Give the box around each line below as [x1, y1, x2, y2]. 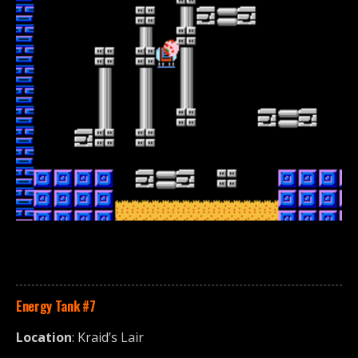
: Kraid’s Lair [72, 328, 144, 346]
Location [16, 328, 72, 346]
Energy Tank [16, 296, 80, 316]
